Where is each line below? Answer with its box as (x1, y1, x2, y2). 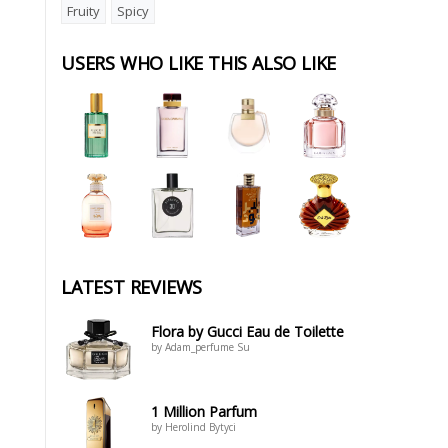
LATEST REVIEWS (61, 275, 203, 299)
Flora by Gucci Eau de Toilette (151, 322, 344, 341)
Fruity (67, 2, 100, 20)
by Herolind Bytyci (151, 420, 236, 434)
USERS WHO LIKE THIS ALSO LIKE (61, 51, 337, 75)
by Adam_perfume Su (151, 340, 250, 354)
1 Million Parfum (151, 402, 257, 421)
